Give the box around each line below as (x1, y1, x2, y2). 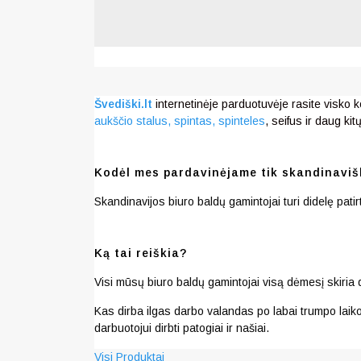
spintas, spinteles (174, 114, 265, 128)
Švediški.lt (94, 98, 152, 111)
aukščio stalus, (94, 114, 171, 128)
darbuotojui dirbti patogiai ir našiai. (94, 322, 269, 335)
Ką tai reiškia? (94, 247, 187, 260)
